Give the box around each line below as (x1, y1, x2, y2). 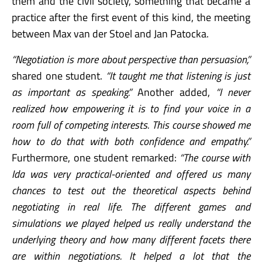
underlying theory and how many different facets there (12, 231, 250, 247)
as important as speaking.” (12, 84, 132, 100)
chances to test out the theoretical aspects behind (12, 182, 250, 198)
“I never (216, 84, 250, 100)
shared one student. (12, 67, 106, 84)
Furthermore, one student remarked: (12, 149, 180, 166)
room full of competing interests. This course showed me (12, 116, 250, 133)
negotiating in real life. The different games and (12, 198, 250, 215)
